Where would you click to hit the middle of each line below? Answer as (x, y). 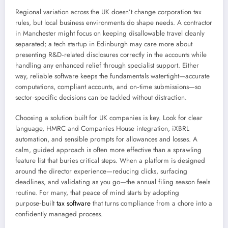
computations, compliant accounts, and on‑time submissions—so (108, 87)
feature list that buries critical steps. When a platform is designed (110, 161)
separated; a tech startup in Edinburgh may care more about (104, 44)
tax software (74, 204)
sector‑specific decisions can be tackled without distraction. (101, 98)
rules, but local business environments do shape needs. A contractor (114, 23)
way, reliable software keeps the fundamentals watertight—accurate (112, 76)
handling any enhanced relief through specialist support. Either (107, 66)
